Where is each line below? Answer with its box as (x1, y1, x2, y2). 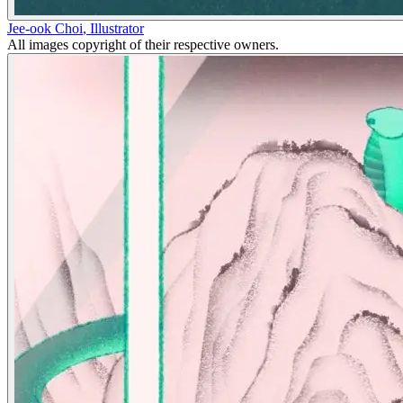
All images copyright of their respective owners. (7, 37, 279, 52)
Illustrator (90, 21, 144, 36)
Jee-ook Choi (7, 21, 83, 36)
